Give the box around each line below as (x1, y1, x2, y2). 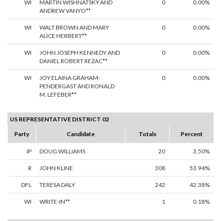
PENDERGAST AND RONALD (39, 82, 114, 90)
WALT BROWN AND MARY (39, 24, 109, 32)
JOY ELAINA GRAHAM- (39, 74, 100, 82)
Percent (181, 130, 203, 138)
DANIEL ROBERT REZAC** (39, 57, 108, 65)
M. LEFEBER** (39, 91, 76, 99)
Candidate (66, 130, 95, 138)
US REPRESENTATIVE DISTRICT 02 (10, 115, 109, 123)
